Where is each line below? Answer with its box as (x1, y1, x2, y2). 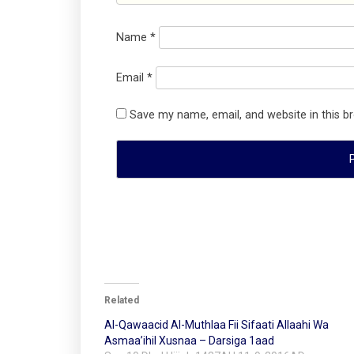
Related (104, 294, 139, 306)
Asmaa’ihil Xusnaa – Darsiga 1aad (104, 333, 274, 347)
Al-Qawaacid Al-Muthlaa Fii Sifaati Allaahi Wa (104, 318, 329, 331)
